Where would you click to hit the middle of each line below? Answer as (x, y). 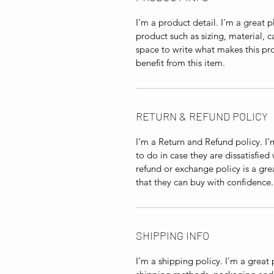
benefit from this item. (180, 62)
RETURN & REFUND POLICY (202, 116)
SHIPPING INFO (172, 235)
